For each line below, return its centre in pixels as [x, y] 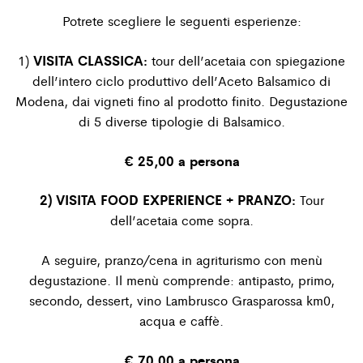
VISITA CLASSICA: [90, 60]
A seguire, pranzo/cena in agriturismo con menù [181, 260]
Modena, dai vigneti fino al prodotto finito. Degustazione [181, 100]
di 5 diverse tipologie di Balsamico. [181, 121]
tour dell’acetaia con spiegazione [246, 60]
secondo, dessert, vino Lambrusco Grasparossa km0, [181, 301]
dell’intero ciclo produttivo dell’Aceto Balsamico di [181, 80]
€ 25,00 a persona [181, 160]
